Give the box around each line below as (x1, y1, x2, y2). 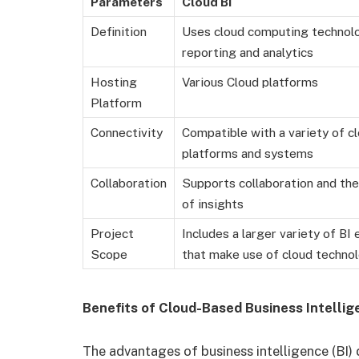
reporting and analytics (182, 45, 313, 60)
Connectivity (91, 125, 163, 140)
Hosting (91, 75, 137, 90)
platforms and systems (182, 146, 313, 161)
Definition (91, 24, 147, 39)
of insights (182, 196, 244, 212)
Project (91, 226, 134, 241)
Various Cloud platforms (182, 75, 318, 90)
